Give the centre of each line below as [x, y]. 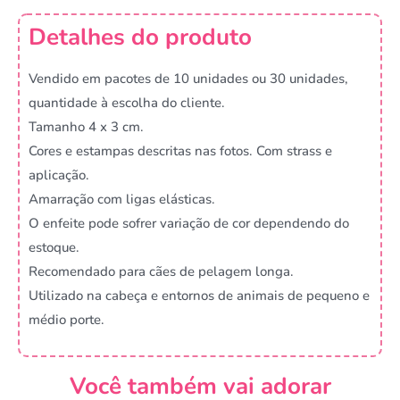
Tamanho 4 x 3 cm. [86, 126]
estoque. [54, 247]
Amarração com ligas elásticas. [122, 199]
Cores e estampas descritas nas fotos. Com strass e [180, 150]
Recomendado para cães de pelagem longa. [161, 271]
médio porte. [67, 319]
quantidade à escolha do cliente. [127, 102]
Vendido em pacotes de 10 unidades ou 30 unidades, [188, 78]
